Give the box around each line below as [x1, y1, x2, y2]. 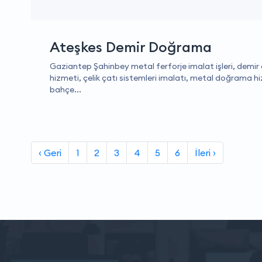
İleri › [195, 147, 216, 158]
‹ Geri [39, 147, 61, 158]
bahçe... [50, 84, 81, 95]
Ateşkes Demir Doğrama [50, 38, 212, 56]
